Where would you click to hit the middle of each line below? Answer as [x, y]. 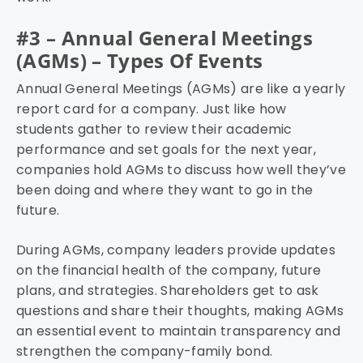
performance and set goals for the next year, [167, 150]
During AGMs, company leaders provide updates [176, 250]
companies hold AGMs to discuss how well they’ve [181, 170]
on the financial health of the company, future [169, 271]
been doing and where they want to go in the [165, 190]
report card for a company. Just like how [152, 109]
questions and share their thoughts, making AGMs [180, 311]
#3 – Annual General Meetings [164, 38]
